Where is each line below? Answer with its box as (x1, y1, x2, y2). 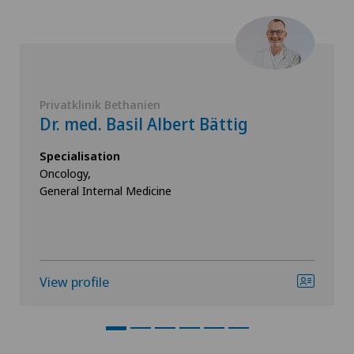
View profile (40, 273, 109, 291)
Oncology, (40, 165, 91, 181)
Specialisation (40, 148, 120, 164)
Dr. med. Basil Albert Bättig (40, 113, 248, 135)
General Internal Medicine (40, 183, 171, 198)
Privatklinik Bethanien (40, 96, 160, 112)
